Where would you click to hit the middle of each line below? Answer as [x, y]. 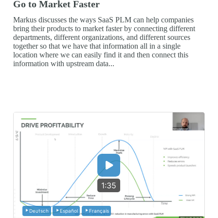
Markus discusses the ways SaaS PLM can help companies [103, 20]
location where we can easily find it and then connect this [100, 55]
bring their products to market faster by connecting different [104, 29]
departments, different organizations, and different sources [101, 37]
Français [99, 211]
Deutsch [39, 211]
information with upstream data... [64, 64]
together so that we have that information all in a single [97, 46]
